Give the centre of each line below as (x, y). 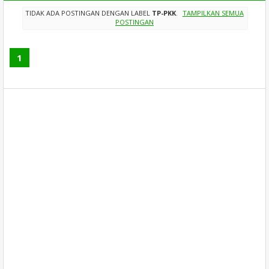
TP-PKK (164, 13)
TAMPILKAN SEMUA (213, 13)
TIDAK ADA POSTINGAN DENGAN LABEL (89, 13)
